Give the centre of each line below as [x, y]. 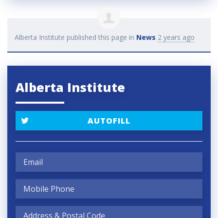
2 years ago [176, 37]
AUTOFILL [109, 121]
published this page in [100, 37]
